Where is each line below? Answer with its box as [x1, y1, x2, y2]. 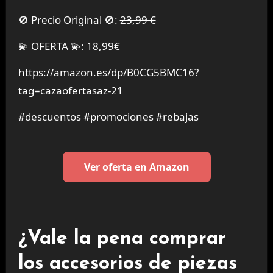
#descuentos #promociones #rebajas [18, 109, 199, 124]
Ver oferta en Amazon [83, 160, 190, 174]
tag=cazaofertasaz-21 [18, 83, 123, 97]
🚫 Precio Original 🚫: [28, 13, 120, 27]
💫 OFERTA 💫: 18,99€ [18, 39, 120, 54]
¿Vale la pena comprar [18, 229, 226, 249]
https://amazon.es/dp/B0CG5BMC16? [18, 65, 199, 79]
